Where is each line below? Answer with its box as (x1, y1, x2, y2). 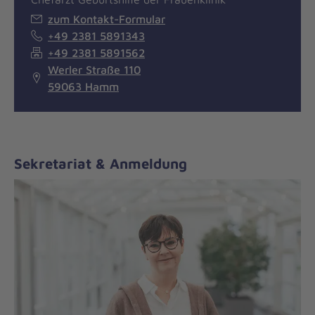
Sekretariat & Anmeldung (14, 154, 187, 172)
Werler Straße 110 (48, 63, 141, 76)
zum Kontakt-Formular (48, 12, 165, 25)
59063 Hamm (48, 79, 119, 93)
